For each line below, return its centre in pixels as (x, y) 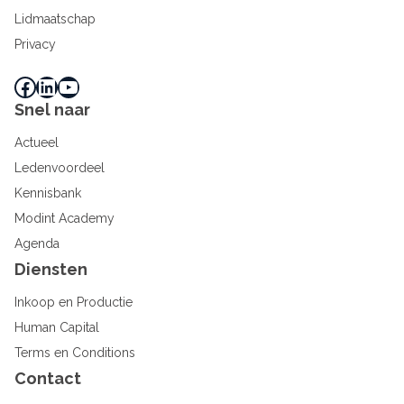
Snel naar (52, 110)
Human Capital (57, 327)
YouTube (63, 86)
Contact (48, 378)
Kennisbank (48, 193)
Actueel (37, 142)
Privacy (35, 44)
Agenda (37, 243)
